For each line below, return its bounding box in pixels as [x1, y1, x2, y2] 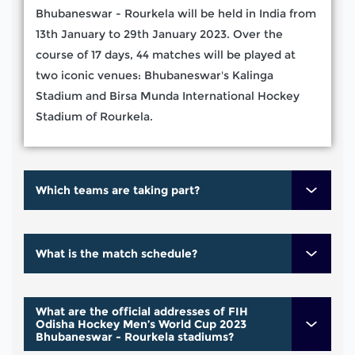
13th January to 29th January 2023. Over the [36, 26, 283, 41]
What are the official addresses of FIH [36, 303, 248, 319]
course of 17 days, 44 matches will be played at [36, 47, 296, 62]
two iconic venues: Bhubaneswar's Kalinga [36, 67, 273, 82]
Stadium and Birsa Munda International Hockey [36, 88, 300, 103]
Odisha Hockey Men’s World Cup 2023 [36, 316, 246, 331]
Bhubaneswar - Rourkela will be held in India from [36, 6, 316, 21]
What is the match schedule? [36, 246, 197, 261]
